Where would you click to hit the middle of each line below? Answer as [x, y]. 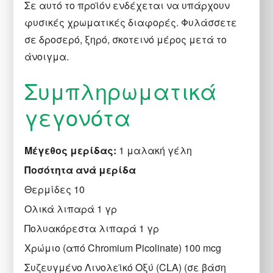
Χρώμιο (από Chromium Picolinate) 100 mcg [123, 247]
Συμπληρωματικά [121, 90]
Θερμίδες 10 [55, 189]
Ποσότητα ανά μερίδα [80, 169]
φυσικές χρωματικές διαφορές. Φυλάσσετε [131, 22]
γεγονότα [78, 116]
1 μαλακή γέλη [154, 150]
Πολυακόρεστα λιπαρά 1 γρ [92, 228]
